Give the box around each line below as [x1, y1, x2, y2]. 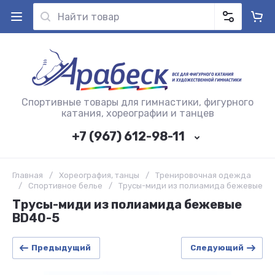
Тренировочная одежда [155, 171, 251, 180]
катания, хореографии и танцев [61, 107, 214, 119]
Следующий [190, 243, 244, 252]
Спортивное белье [28, 181, 103, 190]
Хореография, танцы [59, 171, 139, 180]
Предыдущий [31, 243, 91, 252]
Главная [12, 171, 43, 180]
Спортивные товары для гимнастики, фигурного [21, 96, 254, 108]
